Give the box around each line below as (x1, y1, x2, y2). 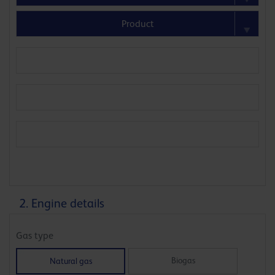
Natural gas (49, 256, 92, 266)
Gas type (16, 230, 53, 242)
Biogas (171, 255, 195, 266)
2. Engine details (19, 196, 104, 211)
